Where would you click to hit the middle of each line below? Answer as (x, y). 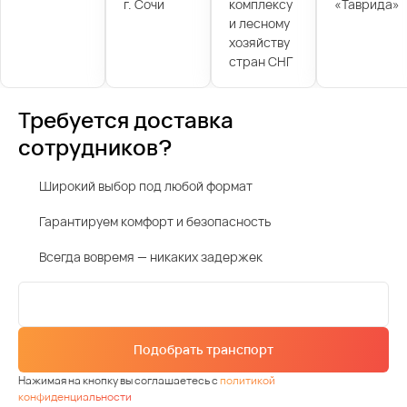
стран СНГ (260, 61)
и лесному (259, 23)
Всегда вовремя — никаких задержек (151, 257)
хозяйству (259, 42)
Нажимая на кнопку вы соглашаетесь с (119, 381)
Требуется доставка (126, 120)
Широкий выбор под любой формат (146, 186)
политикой (248, 381)
